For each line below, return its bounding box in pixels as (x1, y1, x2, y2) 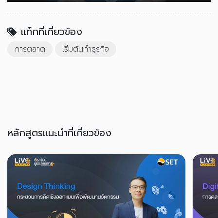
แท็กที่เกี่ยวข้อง (21, 24, 82, 39)
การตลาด (15, 43, 45, 55)
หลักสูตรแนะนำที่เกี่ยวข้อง (7, 126, 111, 141)
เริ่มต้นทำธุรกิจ (62, 43, 109, 55)
